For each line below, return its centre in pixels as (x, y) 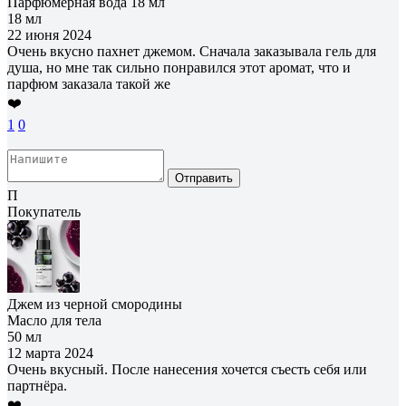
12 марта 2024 (50, 353)
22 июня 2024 (49, 34)
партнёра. (37, 385)
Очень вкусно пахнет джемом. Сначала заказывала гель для (192, 51)
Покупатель (44, 211)
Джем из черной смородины (95, 304)
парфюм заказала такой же (89, 83)
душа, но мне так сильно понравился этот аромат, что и (179, 67)
